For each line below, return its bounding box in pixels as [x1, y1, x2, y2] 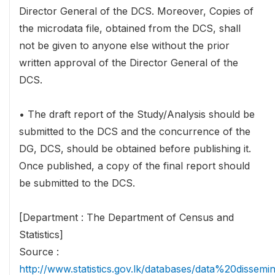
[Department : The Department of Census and [19, 211, 234, 223]
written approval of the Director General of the [19, 56, 238, 69]
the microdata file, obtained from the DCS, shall [19, 21, 241, 34]
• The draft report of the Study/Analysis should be [19, 107, 255, 120]
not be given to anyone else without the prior [19, 39, 230, 52]
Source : [19, 245, 59, 258]
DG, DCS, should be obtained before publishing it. [19, 142, 251, 155]
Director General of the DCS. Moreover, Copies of [19, 4, 254, 17]
